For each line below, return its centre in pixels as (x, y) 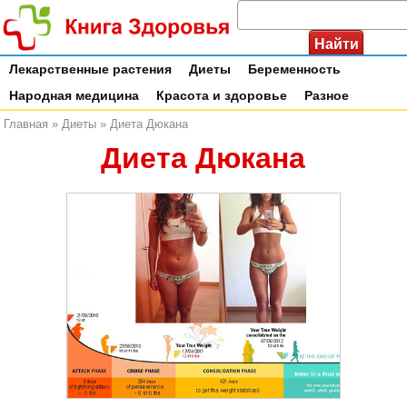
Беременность (294, 69)
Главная (26, 124)
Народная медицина (74, 95)
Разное (327, 95)
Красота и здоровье (222, 95)
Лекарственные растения (90, 69)
